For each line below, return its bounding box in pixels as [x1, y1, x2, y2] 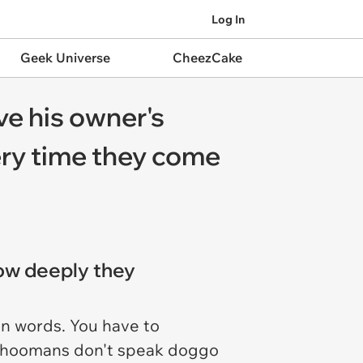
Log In [211, 11, 245, 27]
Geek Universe [19, 49, 110, 66]
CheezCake [172, 49, 242, 66]
